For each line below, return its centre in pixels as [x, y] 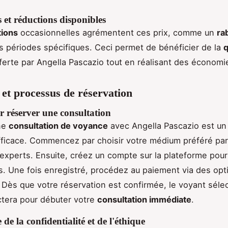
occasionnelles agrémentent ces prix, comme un [117, 33]
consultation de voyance [58, 125]
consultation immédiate [144, 199]
